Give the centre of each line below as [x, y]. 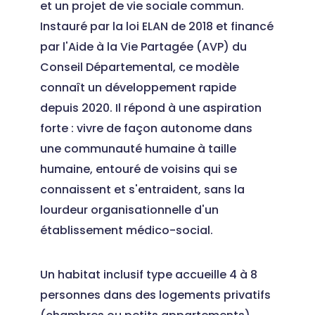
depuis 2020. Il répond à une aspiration [150, 108]
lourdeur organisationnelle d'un [129, 210]
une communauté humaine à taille [138, 149]
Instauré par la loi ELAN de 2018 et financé [156, 26]
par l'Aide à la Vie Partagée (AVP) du [143, 47]
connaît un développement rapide [138, 88]
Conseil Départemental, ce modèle [139, 67]
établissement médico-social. [126, 230]
